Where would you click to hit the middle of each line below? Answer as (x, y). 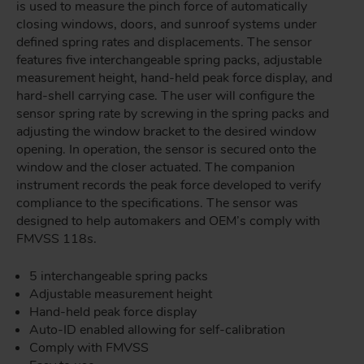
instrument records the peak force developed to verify (169, 185)
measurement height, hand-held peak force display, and (174, 78)
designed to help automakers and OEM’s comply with (168, 221)
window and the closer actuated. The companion (156, 167)
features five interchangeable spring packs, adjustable (169, 60)
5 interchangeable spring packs (119, 276)
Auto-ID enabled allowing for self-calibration (157, 330)
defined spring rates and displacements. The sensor (164, 42)
